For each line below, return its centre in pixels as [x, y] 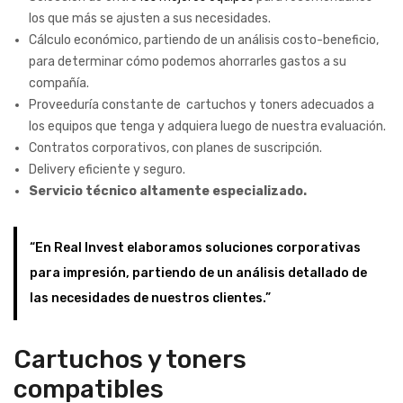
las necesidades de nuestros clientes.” [150, 298]
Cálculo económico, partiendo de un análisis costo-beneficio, [204, 40]
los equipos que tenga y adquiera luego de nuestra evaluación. [207, 126]
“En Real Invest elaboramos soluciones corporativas [195, 247]
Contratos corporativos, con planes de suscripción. [175, 148]
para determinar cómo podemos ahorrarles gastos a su [188, 61]
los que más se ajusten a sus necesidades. [150, 18]
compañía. [59, 83]
